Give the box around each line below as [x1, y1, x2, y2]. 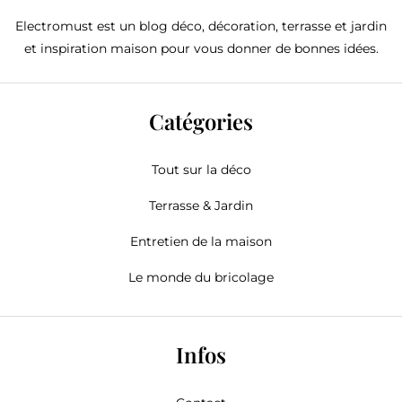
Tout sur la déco [151, 162, 251, 179]
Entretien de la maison [130, 233, 272, 250]
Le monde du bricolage [128, 269, 274, 286]
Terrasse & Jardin [149, 197, 253, 214]
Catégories [149, 107, 253, 136]
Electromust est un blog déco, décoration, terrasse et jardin [15, 18, 387, 35]
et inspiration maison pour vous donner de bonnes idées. [23, 40, 379, 57]
